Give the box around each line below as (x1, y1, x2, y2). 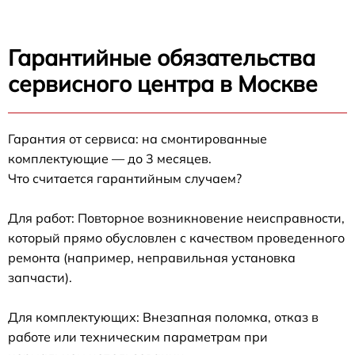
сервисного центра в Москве (8, 70, 318, 98)
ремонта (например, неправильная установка (8, 250, 296, 266)
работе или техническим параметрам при (8, 329, 268, 345)
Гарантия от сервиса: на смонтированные (8, 131, 267, 147)
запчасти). (8, 269, 72, 286)
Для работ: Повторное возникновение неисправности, (8, 210, 345, 227)
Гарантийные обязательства (8, 44, 315, 72)
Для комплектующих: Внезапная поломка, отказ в (8, 309, 319, 326)
